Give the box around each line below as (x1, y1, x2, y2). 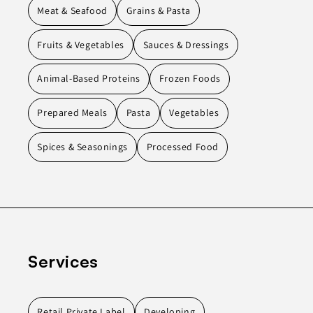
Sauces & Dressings (143, 38, 229, 51)
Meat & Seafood (37, 3, 108, 17)
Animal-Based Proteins (37, 72, 140, 85)
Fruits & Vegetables (37, 38, 124, 51)
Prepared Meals (37, 106, 108, 119)
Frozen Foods (159, 72, 221, 85)
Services (28, 250, 99, 272)
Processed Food (146, 140, 219, 153)
